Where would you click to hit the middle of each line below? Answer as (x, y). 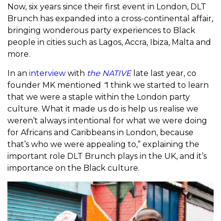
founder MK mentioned (55, 85)
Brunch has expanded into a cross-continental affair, (110, 19)
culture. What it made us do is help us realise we (103, 109)
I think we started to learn (157, 85)
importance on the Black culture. (74, 168)
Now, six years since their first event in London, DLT (107, 7)
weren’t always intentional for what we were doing (107, 121)
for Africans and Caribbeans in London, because (100, 133)
